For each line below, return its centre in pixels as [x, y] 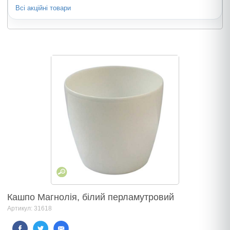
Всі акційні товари [43, 8]
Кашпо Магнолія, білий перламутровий [91, 197]
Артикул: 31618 [30, 208]
